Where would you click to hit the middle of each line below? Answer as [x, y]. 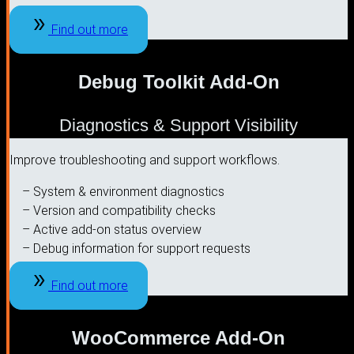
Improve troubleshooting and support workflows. [145, 160]
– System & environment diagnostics [123, 191]
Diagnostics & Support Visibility [179, 125]
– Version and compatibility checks [119, 210]
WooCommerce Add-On [179, 337]
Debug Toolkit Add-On [179, 81]
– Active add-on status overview [112, 229]
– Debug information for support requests [136, 248]
